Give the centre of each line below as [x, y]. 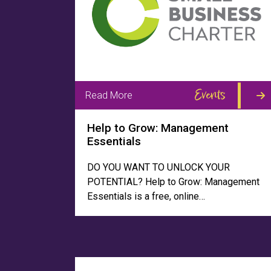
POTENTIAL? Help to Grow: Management [173, 182]
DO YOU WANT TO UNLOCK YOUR [158, 167]
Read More [109, 95]
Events [210, 95]
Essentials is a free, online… [146, 196]
